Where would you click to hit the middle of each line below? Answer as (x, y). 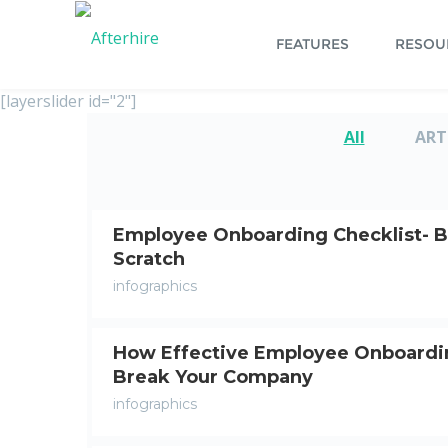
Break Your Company (213, 377)
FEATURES (312, 44)
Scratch (149, 259)
